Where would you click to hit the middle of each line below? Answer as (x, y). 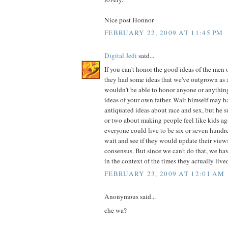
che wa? (116, 210)
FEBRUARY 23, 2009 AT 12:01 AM (165, 174)
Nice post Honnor (129, 20)
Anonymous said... (130, 197)
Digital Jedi (121, 56)
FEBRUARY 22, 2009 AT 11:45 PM (164, 33)
